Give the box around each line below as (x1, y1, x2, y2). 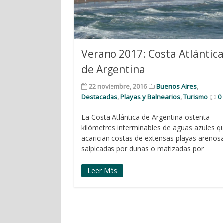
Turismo (183, 92, 208, 102)
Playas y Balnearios (120, 92, 181, 102)
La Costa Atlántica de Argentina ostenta (81, 112, 210, 122)
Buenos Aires (156, 82, 197, 91)
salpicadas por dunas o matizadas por (81, 144, 204, 154)
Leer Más (87, 166, 118, 176)
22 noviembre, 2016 (89, 82, 147, 91)
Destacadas (81, 92, 118, 102)
